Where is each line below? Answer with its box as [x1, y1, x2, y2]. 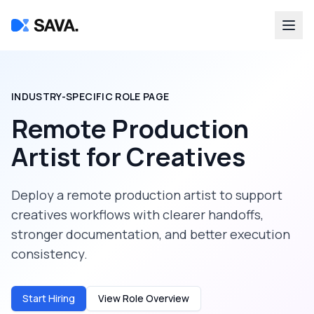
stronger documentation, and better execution [11, 226, 290, 243]
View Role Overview [98, 292, 189, 305]
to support [217, 186, 282, 203]
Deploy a [11, 186, 67, 203]
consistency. [11, 245, 88, 262]
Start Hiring [22, 292, 75, 305]
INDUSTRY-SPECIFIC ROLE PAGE [11, 90, 170, 103]
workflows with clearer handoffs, [67, 206, 264, 223]
